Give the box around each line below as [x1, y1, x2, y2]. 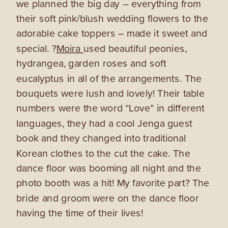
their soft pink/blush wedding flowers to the [16, 11, 208, 26]
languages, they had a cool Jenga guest [16, 116, 192, 131]
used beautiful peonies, [83, 41, 187, 56]
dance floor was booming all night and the [16, 161, 201, 176]
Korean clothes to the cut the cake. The [16, 146, 190, 160]
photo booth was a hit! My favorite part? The [16, 176, 210, 190]
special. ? [16, 41, 56, 56]
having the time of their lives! [16, 206, 144, 220]
